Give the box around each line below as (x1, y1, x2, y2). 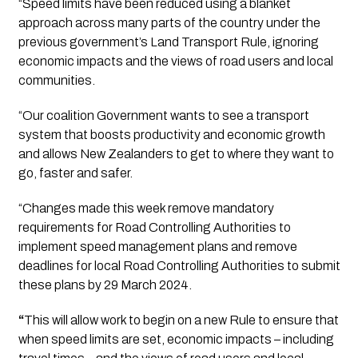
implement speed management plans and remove (18, 240, 297, 254)
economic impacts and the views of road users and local (18, 54, 333, 69)
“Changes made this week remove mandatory (18, 201, 274, 216)
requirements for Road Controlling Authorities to (18, 221, 291, 235)
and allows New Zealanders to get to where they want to (18, 147, 334, 161)
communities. (18, 74, 95, 88)
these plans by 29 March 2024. (18, 278, 194, 292)
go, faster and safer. (18, 166, 133, 181)
